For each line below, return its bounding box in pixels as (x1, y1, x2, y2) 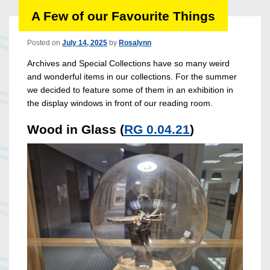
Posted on (27, 39, 62, 48)
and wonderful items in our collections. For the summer (27, 72, 237, 82)
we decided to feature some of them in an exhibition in (27, 85, 233, 95)
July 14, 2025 (62, 39, 107, 48)
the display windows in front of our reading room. (27, 98, 213, 108)
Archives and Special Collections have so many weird (27, 58, 230, 69)
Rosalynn (119, 39, 151, 48)
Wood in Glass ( (27, 122, 124, 137)
